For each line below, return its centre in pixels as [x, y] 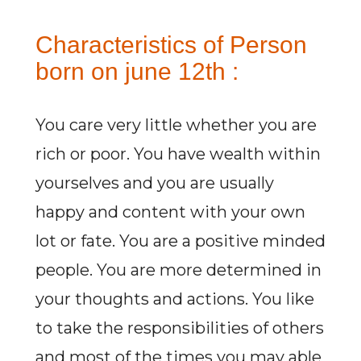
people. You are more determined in [178, 270]
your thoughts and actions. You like [174, 299]
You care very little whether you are [176, 125]
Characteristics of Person [171, 45]
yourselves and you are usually [154, 183]
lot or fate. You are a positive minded [180, 241]
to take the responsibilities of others [179, 328]
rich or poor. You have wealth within [178, 154]
